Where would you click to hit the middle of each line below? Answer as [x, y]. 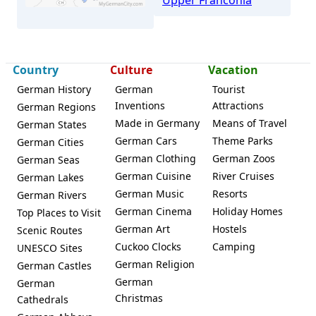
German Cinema [153, 211]
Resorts [230, 193]
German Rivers [52, 195]
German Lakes [50, 177]
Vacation [233, 69]
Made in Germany [157, 123]
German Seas [48, 159]
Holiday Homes [248, 211]
